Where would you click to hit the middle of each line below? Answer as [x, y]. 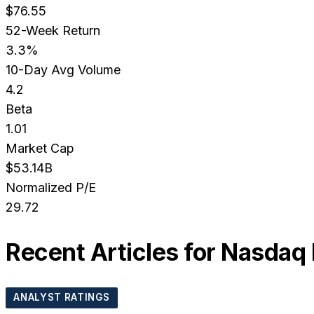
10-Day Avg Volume [63, 70]
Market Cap [40, 149]
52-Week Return [53, 31]
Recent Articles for [113, 252]
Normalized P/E [51, 188]
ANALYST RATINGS [62, 298]
